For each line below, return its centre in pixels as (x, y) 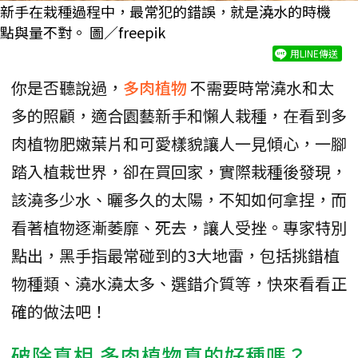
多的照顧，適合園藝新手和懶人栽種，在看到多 (179, 115)
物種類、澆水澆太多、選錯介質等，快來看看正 (179, 283)
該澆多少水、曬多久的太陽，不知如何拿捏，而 (179, 199)
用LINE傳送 (314, 53)
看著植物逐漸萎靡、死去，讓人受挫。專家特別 (179, 227)
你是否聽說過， (67, 87)
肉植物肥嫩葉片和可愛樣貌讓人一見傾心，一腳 (179, 143)
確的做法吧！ (59, 311)
